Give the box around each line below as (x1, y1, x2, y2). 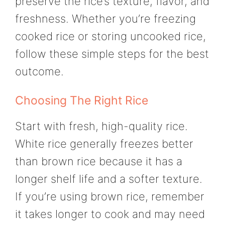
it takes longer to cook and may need (15, 207, 205, 220)
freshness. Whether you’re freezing (15, 12, 196, 26)
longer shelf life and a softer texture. (15, 172, 202, 185)
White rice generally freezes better (15, 137, 193, 150)
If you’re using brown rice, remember (15, 189, 204, 203)
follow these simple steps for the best (15, 47, 209, 61)
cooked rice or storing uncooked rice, (15, 30, 206, 43)
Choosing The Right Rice (15, 93, 148, 107)
